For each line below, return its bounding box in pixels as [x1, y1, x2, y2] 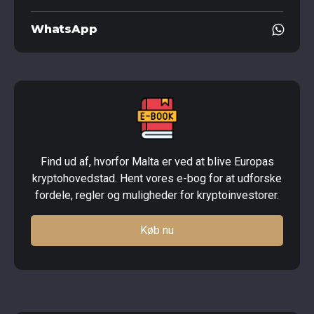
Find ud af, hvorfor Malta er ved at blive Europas [40, 155, 274, 169]
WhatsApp [31, 22, 97, 36]
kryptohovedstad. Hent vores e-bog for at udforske [32, 172, 282, 186]
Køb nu [140, 224, 174, 238]
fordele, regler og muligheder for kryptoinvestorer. [35, 189, 279, 203]
